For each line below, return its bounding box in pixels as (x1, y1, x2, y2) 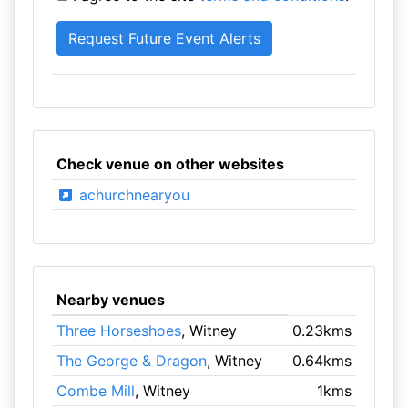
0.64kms (292, 352, 352, 370)
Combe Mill (56, 382, 135, 400)
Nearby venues (56, 291, 165, 309)
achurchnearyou (74, 186, 189, 204)
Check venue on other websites (56, 155, 284, 173)
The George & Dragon (56, 352, 207, 370)
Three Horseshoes (56, 321, 181, 340)
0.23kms (292, 321, 352, 340)
